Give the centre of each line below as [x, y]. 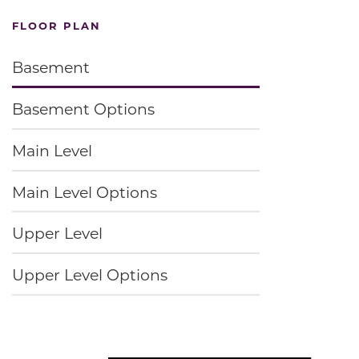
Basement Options [83, 109]
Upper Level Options [90, 274]
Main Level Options [85, 192]
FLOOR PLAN [56, 26]
